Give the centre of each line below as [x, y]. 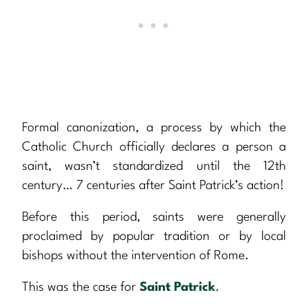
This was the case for [81, 288]
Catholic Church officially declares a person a [154, 147]
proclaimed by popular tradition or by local [154, 237]
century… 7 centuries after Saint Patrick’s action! [153, 186]
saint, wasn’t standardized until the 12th [154, 167]
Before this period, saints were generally [154, 218]
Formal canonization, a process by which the [154, 128]
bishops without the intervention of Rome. [135, 256]
